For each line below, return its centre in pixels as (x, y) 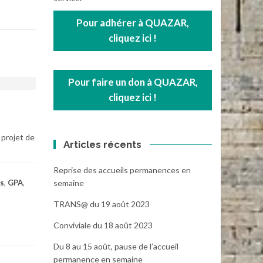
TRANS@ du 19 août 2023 (102, 204)
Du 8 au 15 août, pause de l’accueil (116, 246)
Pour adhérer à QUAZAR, (133, 23)
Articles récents (103, 144)
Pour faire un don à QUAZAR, (133, 82)
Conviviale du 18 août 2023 (103, 225)
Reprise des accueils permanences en (122, 170)
